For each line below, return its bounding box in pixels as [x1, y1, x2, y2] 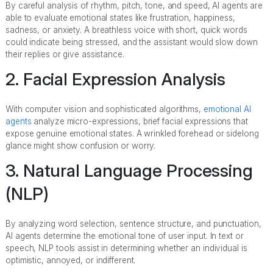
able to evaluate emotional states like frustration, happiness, [5, 12, 235, 23]
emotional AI [203, 104, 251, 114]
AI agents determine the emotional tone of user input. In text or [5, 230, 244, 241]
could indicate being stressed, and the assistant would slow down [5, 37, 258, 47]
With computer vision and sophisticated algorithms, [5, 104, 204, 114]
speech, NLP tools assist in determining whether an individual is [5, 243, 247, 253]
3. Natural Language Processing [5, 160, 253, 181]
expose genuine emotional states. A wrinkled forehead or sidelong [5, 128, 259, 138]
